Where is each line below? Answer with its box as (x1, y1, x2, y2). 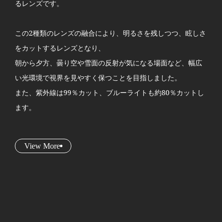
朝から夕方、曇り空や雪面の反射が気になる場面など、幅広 (14, 58, 202, 68)
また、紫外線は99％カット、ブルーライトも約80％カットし (14, 88, 204, 98)
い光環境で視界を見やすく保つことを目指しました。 (14, 73, 181, 83)
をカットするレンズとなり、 (14, 43, 105, 53)
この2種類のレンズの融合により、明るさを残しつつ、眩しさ (14, 28, 206, 38)
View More (24, 141, 60, 150)
